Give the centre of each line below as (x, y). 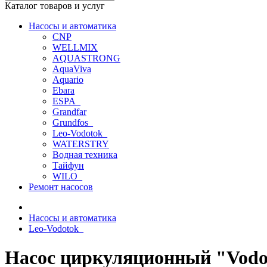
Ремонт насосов (61, 187)
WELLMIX (75, 47)
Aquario (68, 80)
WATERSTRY (81, 144)
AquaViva (72, 69)
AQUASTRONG (86, 58)
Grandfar (69, 112)
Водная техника (85, 155)
